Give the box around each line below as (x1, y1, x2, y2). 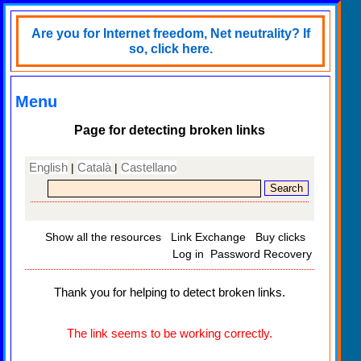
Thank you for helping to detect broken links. (54, 284, 285, 299)
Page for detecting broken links (74, 123, 265, 137)
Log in (172, 247, 204, 260)
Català (77, 160, 111, 174)
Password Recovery (210, 247, 312, 260)
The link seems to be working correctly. (67, 326, 272, 340)
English (29, 160, 68, 174)
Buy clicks (255, 230, 305, 243)
